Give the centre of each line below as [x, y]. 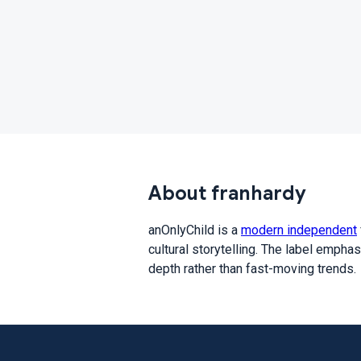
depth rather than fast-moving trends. [252, 269]
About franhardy [227, 193]
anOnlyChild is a [195, 230]
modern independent [299, 230]
